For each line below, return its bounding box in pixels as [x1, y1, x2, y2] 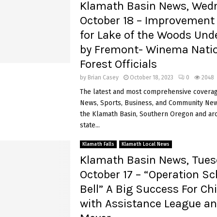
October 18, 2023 [129, 74, 173, 81]
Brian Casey [87, 74, 119, 81]
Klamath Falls [82, 141, 114, 147]
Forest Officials [79, 57, 157, 71]
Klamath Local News [121, 141, 170, 147]
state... [79, 121, 100, 129]
